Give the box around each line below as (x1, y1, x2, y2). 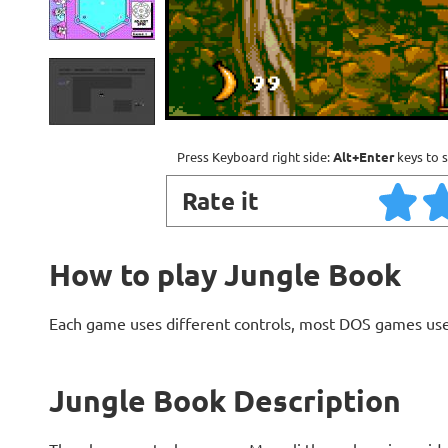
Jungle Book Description (48, 382, 401, 419)
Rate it (181, 185, 259, 216)
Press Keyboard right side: (177, 148, 333, 165)
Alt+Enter (333, 148, 394, 165)
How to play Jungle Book (48, 256, 401, 293)
